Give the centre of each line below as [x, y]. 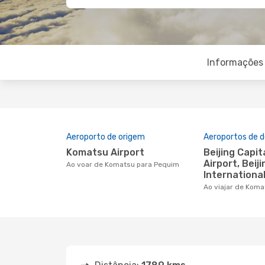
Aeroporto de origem [106, 137]
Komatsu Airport [108, 152]
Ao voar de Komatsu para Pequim [125, 164]
